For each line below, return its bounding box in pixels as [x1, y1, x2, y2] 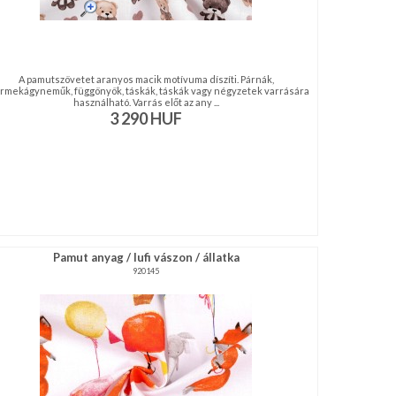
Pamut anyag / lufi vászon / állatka [52, 250, 240, 264]
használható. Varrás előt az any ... [72, 96, 219, 108]
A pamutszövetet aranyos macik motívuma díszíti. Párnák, [18, 73, 274, 85]
